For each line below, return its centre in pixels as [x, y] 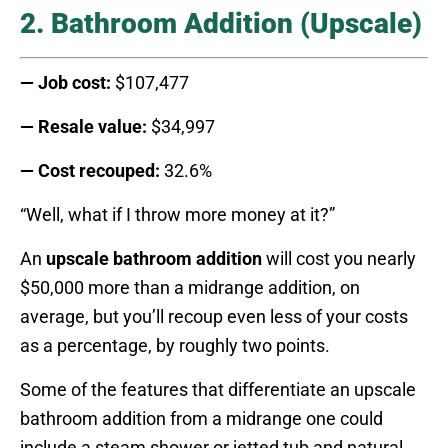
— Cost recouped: [90, 170]
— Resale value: [83, 126]
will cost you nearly [339, 258]
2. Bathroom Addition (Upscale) [221, 23]
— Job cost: [65, 82]
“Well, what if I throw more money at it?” [177, 214]
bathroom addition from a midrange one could [201, 418]
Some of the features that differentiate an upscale [218, 389]
